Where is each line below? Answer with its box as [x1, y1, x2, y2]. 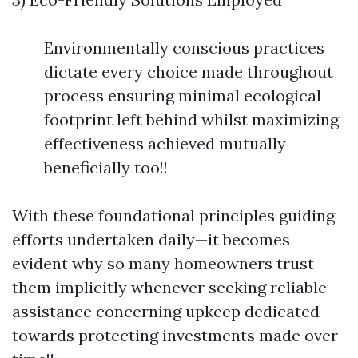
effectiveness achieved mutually [44, 133, 286, 153]
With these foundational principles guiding [12, 205, 335, 225]
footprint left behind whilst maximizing [44, 109, 339, 129]
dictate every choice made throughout [44, 62, 333, 82]
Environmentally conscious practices [44, 38, 324, 58]
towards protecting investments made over [12, 325, 338, 345]
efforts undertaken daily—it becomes [12, 229, 290, 249]
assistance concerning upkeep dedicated [12, 301, 320, 321]
